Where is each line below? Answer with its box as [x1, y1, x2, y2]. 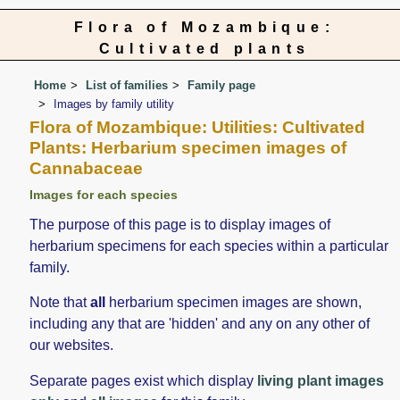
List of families [86, 78, 169, 92]
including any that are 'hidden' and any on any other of [29, 316, 371, 332]
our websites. [29, 337, 114, 354]
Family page [187, 78, 256, 92]
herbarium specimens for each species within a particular [29, 238, 389, 254]
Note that [29, 295, 91, 311]
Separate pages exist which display [29, 372, 258, 388]
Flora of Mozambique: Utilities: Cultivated [29, 118, 366, 137]
